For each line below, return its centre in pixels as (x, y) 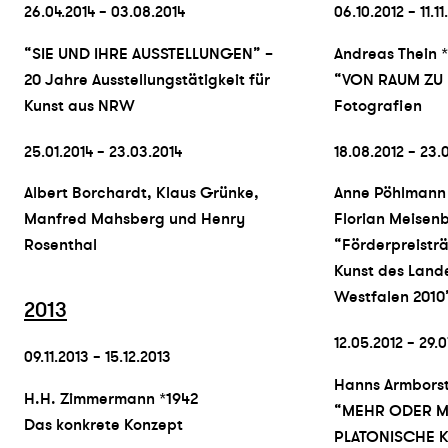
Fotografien (378, 105)
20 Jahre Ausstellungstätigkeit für (147, 79)
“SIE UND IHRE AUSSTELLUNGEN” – (148, 53)
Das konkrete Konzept (103, 424)
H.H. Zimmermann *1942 (111, 398)
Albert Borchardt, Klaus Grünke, (141, 193)
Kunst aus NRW (79, 105)
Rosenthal (60, 245)
